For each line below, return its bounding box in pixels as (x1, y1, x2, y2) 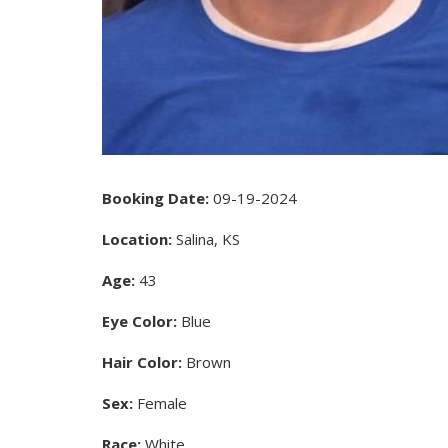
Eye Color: (102, 310, 177, 331)
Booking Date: (102, 187, 209, 208)
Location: (102, 228, 172, 249)
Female (133, 392, 187, 413)
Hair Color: (102, 351, 182, 372)
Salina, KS (172, 228, 240, 249)
